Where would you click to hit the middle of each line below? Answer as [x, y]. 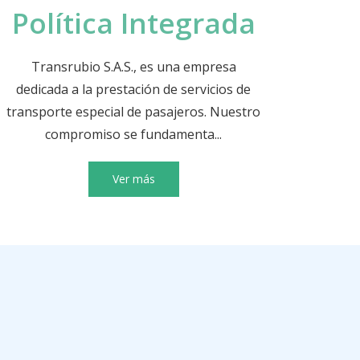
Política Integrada [133, 22]
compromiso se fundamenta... [133, 134]
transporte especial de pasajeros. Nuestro [133, 111]
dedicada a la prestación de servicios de [133, 89]
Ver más [133, 178]
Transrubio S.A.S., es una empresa [133, 66]
